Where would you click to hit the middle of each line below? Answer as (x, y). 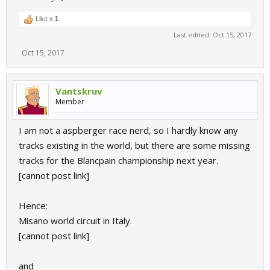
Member (70, 101)
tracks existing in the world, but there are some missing (134, 145)
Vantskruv (79, 91)
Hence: (33, 205)
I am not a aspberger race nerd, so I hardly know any (128, 130)
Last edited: (193, 34)
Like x (44, 18)
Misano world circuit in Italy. (75, 220)
